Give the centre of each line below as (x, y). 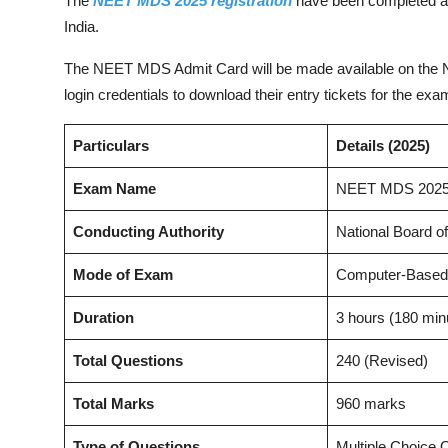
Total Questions (128, 360)
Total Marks (113, 403)
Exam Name (114, 188)
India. (81, 26)
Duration (103, 317)
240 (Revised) (382, 360)
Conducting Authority (148, 231)
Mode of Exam (123, 274)
